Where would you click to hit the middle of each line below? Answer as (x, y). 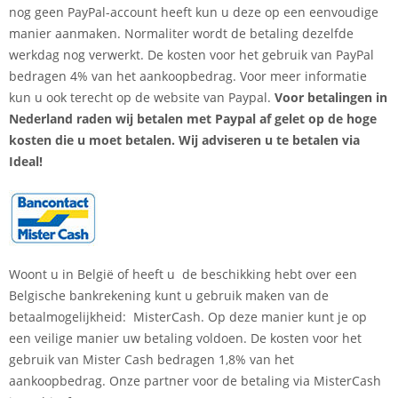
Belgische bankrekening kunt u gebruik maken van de (169, 295)
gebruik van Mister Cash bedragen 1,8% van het (151, 359)
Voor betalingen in (331, 97)
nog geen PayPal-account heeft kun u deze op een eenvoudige (194, 12)
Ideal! (26, 161)
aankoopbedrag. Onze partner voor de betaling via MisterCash (195, 380)
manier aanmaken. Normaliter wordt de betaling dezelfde (181, 33)
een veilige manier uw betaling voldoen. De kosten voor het (185, 338)
